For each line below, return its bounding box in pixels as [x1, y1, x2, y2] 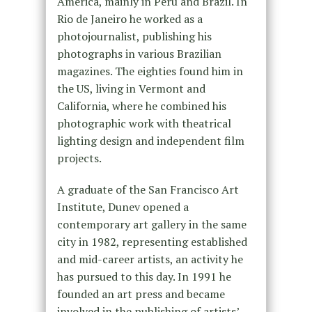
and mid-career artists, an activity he [56, 251, 243, 267]
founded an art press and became [56, 286, 225, 302]
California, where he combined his [56, 97, 226, 114]
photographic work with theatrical [56, 115, 231, 131]
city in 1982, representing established [56, 233, 247, 249]
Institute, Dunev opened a [56, 198, 189, 214]
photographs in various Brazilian [56, 45, 221, 61]
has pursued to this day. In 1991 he [56, 268, 231, 284]
